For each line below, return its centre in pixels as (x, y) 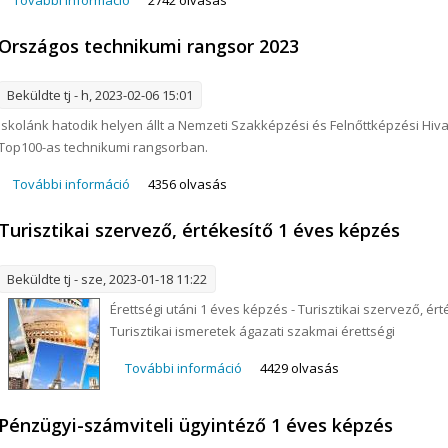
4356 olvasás (188, 183)
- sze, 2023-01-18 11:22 (139, 278)
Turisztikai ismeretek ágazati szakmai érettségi (253, 330)
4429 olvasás (300, 367)
